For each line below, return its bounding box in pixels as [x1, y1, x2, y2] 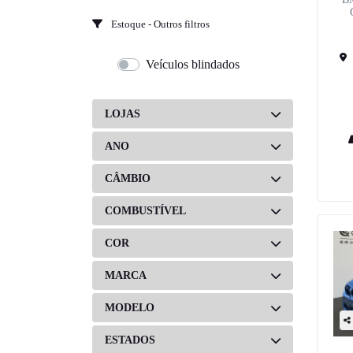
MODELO [105, 302, 154, 314]
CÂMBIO [105, 173, 150, 184]
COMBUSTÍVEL [105, 205, 186, 217]
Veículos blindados [146, 58, 240, 71]
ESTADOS [105, 334, 155, 346]
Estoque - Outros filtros [109, 18, 210, 30]
